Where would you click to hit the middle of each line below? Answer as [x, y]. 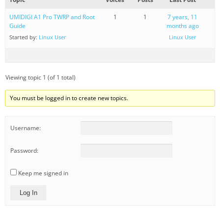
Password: [24, 151]
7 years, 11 [183, 17]
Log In [28, 192]
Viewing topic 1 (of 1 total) [41, 77]
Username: [26, 128]
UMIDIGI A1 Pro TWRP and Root [52, 17]
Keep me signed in [43, 173]
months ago [182, 26]
